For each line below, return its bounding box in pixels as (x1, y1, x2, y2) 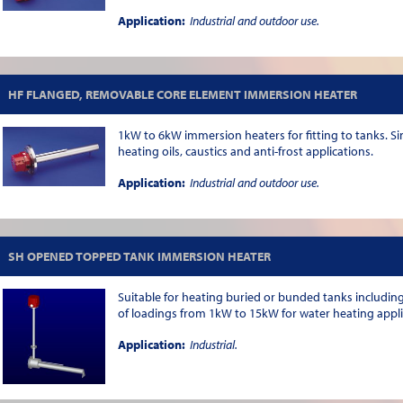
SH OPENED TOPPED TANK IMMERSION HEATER (7, 248, 271, 264)
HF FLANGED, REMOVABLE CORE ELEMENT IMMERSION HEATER (7, 86, 357, 103)
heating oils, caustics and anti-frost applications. (117, 143, 373, 159)
